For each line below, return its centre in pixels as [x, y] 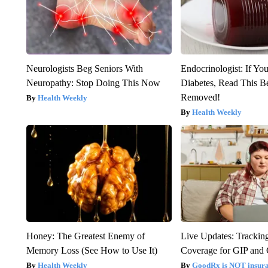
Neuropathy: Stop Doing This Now [93, 83]
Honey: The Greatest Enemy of [85, 236]
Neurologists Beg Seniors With [84, 68]
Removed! [201, 97]
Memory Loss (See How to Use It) [92, 250]
